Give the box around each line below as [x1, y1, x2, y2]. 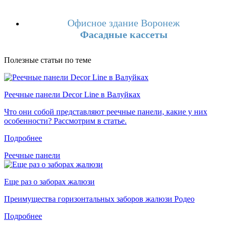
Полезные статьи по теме [4, 55, 91, 64]
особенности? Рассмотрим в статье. [4, 116, 127, 125]
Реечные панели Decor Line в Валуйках [4, 90, 140, 99]
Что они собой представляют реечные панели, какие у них [4, 107, 207, 116]
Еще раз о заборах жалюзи [4, 177, 95, 186]
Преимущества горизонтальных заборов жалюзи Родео [4, 194, 195, 203]
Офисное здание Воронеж [67, 17, 180, 28]
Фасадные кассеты [80, 28, 168, 40]
